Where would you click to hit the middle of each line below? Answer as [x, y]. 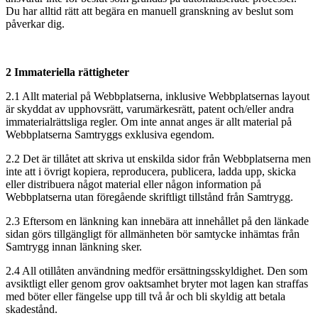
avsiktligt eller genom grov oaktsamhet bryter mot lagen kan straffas [157, 283]
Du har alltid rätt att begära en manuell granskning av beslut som [149, 11]
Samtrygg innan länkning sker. [75, 246]
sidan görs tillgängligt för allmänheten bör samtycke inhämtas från [153, 234]
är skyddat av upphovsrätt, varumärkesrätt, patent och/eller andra [150, 109]
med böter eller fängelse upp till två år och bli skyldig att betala [146, 296]
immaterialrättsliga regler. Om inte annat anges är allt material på [149, 121]
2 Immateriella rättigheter [67, 72]
